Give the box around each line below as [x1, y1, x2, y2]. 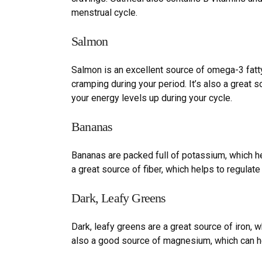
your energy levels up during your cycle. [71, 92, 232, 104]
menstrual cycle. [71, 6, 137, 18]
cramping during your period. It [71, 78, 195, 89]
